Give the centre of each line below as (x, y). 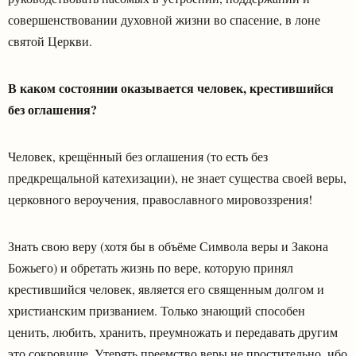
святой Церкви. (50, 41)
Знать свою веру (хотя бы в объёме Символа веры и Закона (168, 246)
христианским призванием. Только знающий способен (157, 310)
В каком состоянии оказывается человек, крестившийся (171, 87)
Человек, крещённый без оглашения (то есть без (138, 156)
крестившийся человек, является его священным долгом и (166, 288)
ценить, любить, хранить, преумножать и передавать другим (173, 331)
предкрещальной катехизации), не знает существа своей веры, (177, 177)
